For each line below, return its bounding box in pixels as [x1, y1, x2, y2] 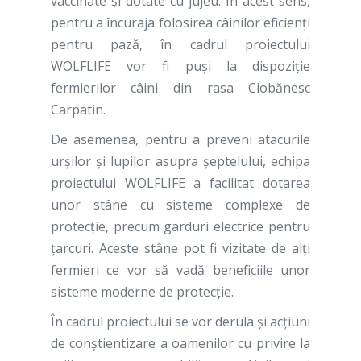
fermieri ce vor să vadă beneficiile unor [50, 261, 311, 280]
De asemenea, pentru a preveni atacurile [50, 131, 311, 149]
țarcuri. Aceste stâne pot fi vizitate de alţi [50, 239, 311, 258]
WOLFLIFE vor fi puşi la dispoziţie [50, 57, 311, 76]
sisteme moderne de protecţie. [50, 283, 234, 301]
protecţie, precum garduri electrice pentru [50, 218, 311, 236]
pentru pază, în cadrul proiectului [50, 35, 311, 54]
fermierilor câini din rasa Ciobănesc [50, 79, 311, 98]
